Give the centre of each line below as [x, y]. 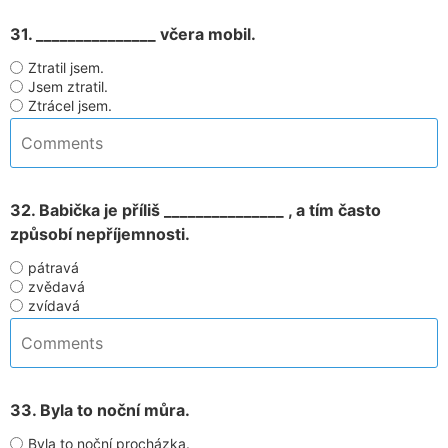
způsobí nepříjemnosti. [100, 234]
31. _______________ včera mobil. [133, 34]
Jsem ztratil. [68, 86]
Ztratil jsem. [66, 67]
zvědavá [56, 286]
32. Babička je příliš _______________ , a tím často [195, 210]
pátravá [53, 267]
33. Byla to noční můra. [100, 410]
